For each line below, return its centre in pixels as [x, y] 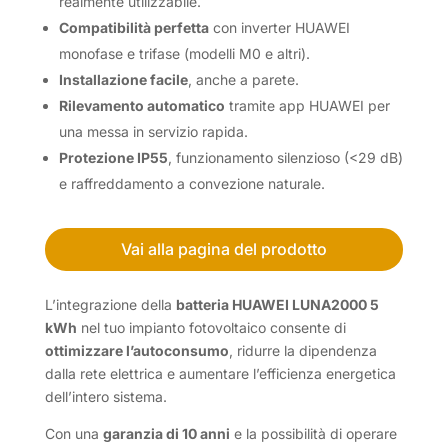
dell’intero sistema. [105, 396]
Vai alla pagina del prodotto [223, 248]
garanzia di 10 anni [166, 433]
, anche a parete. [243, 79]
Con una [73, 433]
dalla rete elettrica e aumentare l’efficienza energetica [220, 373]
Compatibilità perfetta [133, 27]
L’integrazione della [110, 304]
